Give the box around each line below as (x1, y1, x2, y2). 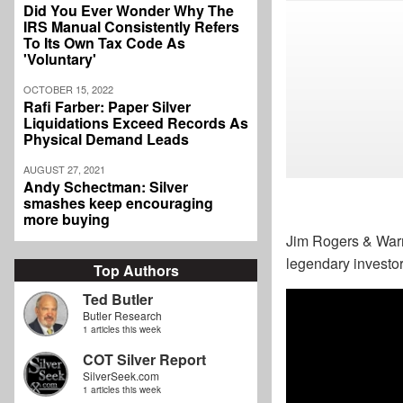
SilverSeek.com (83, 368, 159, 384)
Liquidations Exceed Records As (23, 112, 248, 134)
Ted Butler (83, 289, 153, 310)
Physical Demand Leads (23, 129, 189, 150)
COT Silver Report (83, 349, 206, 371)
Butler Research (83, 308, 162, 324)
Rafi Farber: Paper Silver (23, 96, 191, 118)
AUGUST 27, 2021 (23, 162, 105, 177)
